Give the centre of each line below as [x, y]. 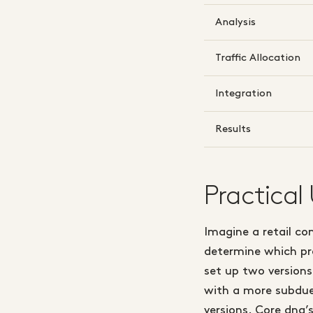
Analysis [235, 23]
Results [233, 130]
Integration [243, 94]
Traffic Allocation [258, 58]
